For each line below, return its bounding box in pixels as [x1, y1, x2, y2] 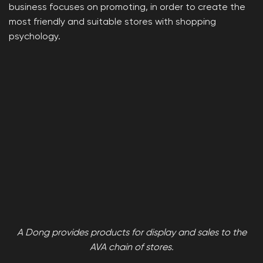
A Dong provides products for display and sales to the [16, 228, 247, 238]
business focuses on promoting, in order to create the [9, 2, 245, 12]
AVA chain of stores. [89, 242, 174, 252]
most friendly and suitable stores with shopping [9, 17, 216, 27]
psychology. [9, 32, 60, 42]
